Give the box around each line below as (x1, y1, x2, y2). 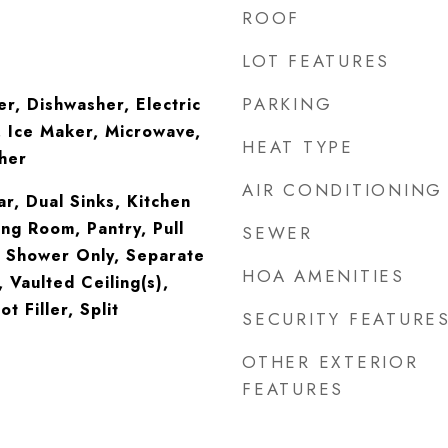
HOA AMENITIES (242, 264, 405, 288)
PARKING (242, 92, 333, 116)
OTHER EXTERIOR (242, 350, 419, 374)
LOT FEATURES (242, 49, 390, 73)
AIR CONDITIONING (242, 178, 443, 202)
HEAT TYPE (242, 135, 354, 159)
